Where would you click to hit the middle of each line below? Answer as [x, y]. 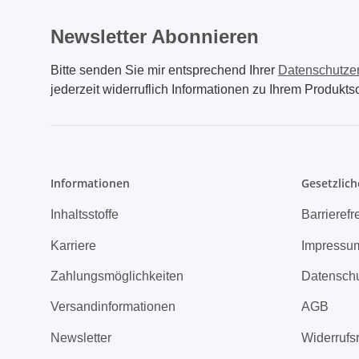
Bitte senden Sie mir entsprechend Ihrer [164, 70]
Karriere [73, 245]
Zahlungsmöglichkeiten [117, 276]
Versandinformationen [113, 307]
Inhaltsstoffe [85, 215]
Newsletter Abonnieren [155, 36]
